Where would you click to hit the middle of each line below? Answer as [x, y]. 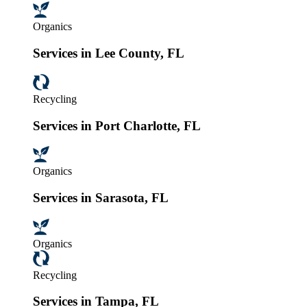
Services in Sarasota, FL [101, 197]
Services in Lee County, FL [109, 53]
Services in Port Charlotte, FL [117, 125]
